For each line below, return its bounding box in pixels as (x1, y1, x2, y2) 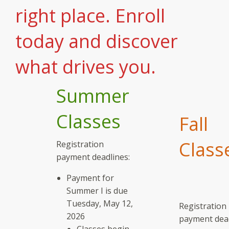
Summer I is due (66, 185, 128, 197)
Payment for (66, 172, 114, 184)
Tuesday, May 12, (66, 198, 133, 210)
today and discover (15, 29, 178, 54)
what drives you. (15, 54, 156, 80)
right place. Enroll (15, 3, 165, 29)
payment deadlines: (56, 151, 130, 163)
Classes (56, 109, 121, 134)
